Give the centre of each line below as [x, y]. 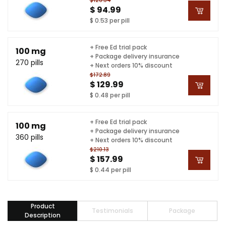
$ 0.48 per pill [110, 95]
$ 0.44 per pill [110, 169]
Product [43, 206]
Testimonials [112, 211]
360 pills [30, 137]
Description [43, 215]
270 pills [30, 62]
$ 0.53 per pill [109, 20]
